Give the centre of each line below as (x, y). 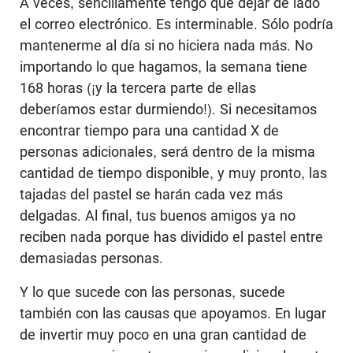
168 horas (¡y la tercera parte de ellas (138, 88)
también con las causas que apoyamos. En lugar (173, 314)
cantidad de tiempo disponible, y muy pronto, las (173, 173)
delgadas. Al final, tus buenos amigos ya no (158, 216)
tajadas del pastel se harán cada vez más (151, 195)
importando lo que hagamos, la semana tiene (163, 67)
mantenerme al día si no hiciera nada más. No (166, 46)
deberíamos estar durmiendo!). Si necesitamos (168, 110)
